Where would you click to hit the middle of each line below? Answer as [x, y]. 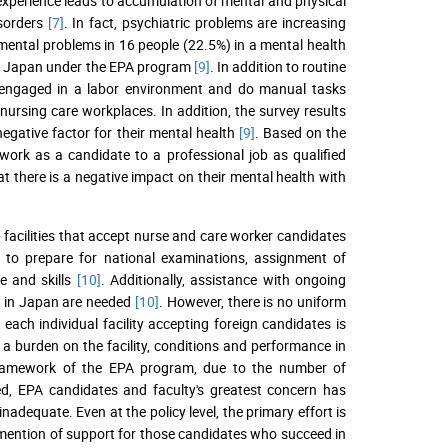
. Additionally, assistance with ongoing [223, 279]
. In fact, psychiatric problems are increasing [205, 22]
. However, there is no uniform [253, 301]
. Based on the [300, 132]
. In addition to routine [278, 66]
